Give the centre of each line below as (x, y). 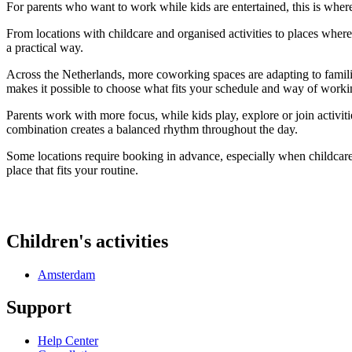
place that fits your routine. (72, 170)
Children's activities (87, 241)
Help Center (68, 341)
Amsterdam (66, 274)
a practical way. (45, 47)
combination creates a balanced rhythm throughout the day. (152, 129)
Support (39, 308)
